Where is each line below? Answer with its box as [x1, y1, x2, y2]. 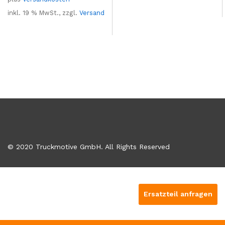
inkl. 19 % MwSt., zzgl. [8, 9, 79, 17]
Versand [79, 9, 104, 17]
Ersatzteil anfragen [144, 190, 212, 198]
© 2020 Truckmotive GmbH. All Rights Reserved [8, 143, 170, 151]
